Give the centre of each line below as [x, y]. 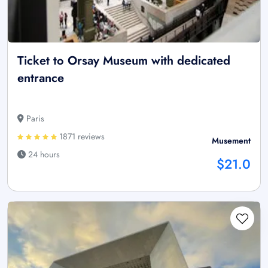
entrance [41, 78]
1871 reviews [81, 137]
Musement [231, 141]
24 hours [43, 155]
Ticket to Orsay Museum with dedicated [124, 61]
